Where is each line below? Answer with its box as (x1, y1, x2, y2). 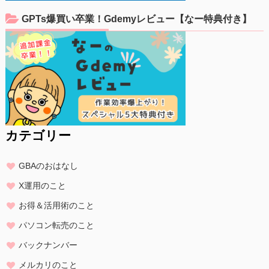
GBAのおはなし (18, 160, 78, 171)
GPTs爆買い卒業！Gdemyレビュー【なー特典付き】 (19, 13, 252, 24)
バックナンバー (18, 240, 77, 250)
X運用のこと (18, 180, 66, 190)
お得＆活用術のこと (18, 200, 94, 210)
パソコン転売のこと (18, 220, 94, 230)
